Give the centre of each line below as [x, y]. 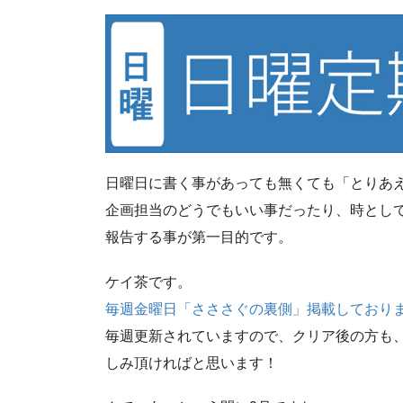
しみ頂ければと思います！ [192, 363]
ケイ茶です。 [148, 282]
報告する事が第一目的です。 [199, 237]
